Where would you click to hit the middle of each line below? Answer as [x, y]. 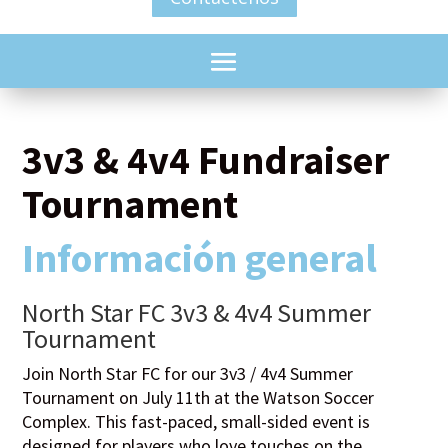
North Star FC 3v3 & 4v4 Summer [197, 313]
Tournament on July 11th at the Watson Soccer [198, 398]
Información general [200, 258]
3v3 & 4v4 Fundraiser [206, 160]
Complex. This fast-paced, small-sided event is [196, 422]
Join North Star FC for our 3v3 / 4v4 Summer [188, 374]
